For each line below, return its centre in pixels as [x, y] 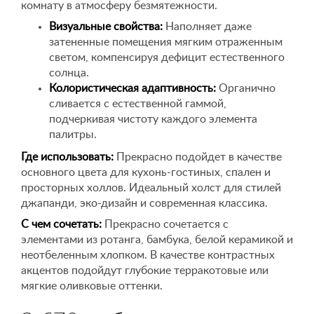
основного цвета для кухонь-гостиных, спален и [146, 172]
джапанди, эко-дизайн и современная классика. [144, 203]
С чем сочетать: [61, 224]
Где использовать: [67, 157]
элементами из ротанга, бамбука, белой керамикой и [157, 240]
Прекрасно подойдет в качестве [198, 157]
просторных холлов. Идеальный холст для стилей [151, 188]
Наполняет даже [207, 27]
